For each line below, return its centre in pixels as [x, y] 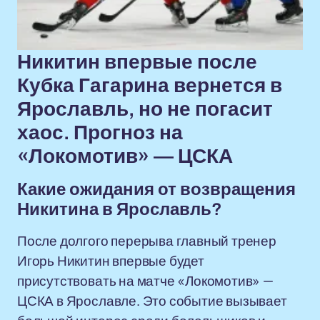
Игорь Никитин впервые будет [111, 261]
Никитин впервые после [137, 62]
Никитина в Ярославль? [120, 209]
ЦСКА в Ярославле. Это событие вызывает [152, 301]
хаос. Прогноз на [100, 132]
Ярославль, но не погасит [145, 109]
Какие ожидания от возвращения [156, 189]
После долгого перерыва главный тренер [147, 241]
